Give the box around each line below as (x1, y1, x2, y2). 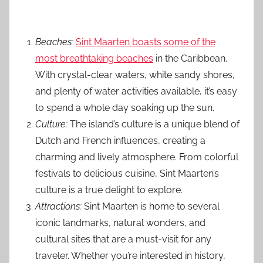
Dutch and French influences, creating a (35, 134, 205, 146)
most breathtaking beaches (35, 52, 153, 64)
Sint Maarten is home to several (82, 200, 220, 212)
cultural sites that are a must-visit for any (35, 233, 211, 245)
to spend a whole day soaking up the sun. (35, 102, 214, 113)
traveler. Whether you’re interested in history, (35, 249, 225, 261)
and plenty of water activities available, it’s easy (35, 85, 237, 97)
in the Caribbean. (153, 52, 227, 64)
